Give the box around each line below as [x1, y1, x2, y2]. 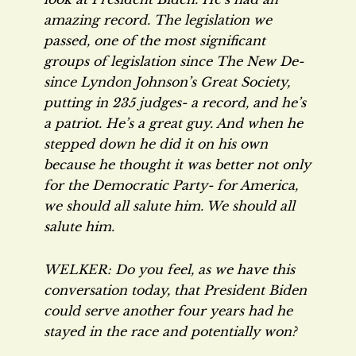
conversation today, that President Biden [44, 282, 307, 298]
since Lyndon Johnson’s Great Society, [44, 74, 290, 90]
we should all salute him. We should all [44, 198, 295, 214]
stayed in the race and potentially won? [44, 323, 296, 339]
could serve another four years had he [44, 303, 292, 319]
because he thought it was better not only [44, 157, 311, 172]
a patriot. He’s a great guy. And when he [44, 115, 303, 131]
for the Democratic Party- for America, [44, 177, 298, 193]
